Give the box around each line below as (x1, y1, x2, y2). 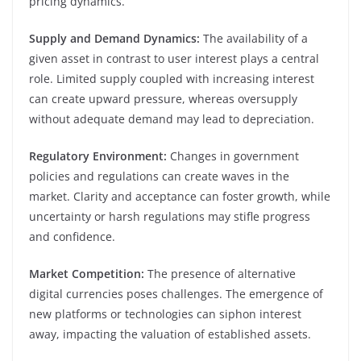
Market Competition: (29, 265, 144, 281)
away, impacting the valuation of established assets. (29, 326, 311, 342)
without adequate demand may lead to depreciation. (29, 110, 314, 127)
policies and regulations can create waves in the (29, 168, 289, 184)
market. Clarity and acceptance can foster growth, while (29, 188, 330, 204)
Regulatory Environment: (29, 147, 167, 164)
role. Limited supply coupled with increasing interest (29, 70, 314, 86)
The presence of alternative (144, 265, 296, 281)
